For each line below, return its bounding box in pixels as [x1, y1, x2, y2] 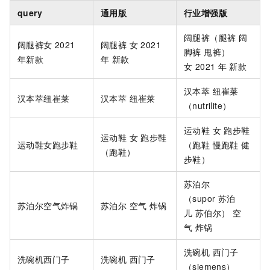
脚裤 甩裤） [184, 46, 230, 58]
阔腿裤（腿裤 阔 [184, 31, 248, 44]
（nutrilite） [184, 99, 231, 112]
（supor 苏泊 [184, 192, 236, 205]
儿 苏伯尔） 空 [184, 207, 242, 219]
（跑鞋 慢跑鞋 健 [184, 139, 250, 151]
